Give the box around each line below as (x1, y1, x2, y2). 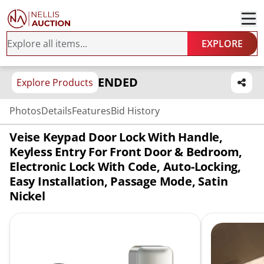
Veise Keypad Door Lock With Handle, (9, 129, 223, 145)
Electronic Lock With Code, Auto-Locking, (9, 159, 241, 174)
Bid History (111, 104, 160, 117)
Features (72, 104, 111, 117)
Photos (9, 104, 41, 117)
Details (41, 104, 72, 117)
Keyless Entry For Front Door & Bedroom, (9, 144, 243, 160)
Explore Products (16, 76, 93, 89)
